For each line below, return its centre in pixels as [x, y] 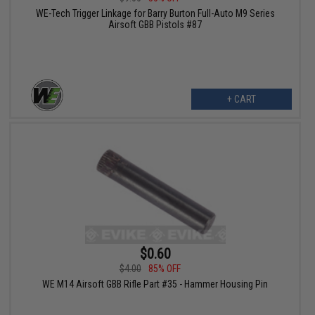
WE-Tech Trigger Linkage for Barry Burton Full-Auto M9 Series [155, 14]
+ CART [241, 99]
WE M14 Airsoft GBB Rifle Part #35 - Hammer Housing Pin [155, 284]
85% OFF [164, 268]
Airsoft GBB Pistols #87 [155, 25]
